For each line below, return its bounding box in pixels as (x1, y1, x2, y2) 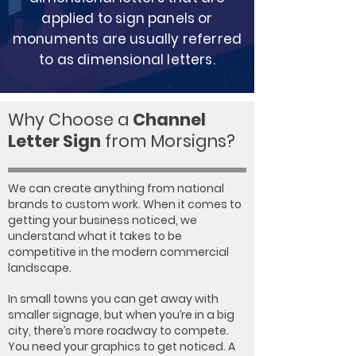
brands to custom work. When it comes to (8, 196, 242, 212)
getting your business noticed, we (8, 212, 197, 228)
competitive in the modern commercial (8, 244, 229, 260)
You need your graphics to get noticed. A (8, 339, 235, 354)
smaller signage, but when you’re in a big (8, 307, 234, 323)
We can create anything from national (8, 180, 224, 196)
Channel (133, 108, 206, 131)
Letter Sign (8, 130, 101, 153)
